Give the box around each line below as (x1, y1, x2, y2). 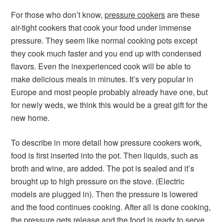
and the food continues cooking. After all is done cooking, (11, 201, 211, 213)
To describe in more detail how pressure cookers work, (11, 137, 202, 148)
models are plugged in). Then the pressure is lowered (11, 188, 198, 200)
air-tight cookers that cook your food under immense (11, 22, 192, 33)
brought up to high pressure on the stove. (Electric (11, 175, 185, 187)
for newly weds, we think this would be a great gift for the (11, 99, 208, 111)
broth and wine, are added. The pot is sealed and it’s (11, 163, 195, 174)
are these (165, 9, 200, 20)
